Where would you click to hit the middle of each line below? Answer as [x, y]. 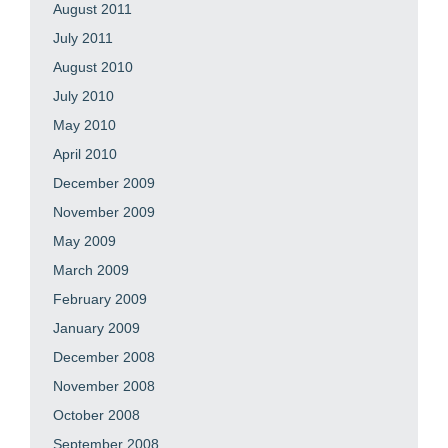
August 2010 [93, 66]
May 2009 [84, 240]
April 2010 [85, 153]
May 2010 [84, 124]
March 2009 [91, 269]
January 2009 [96, 327]
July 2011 [83, 37]
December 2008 [104, 356]
